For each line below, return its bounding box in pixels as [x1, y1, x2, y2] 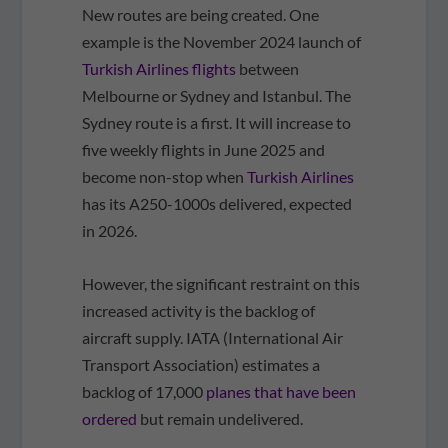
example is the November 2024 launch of [82, 32, 362, 52]
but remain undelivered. [137, 409, 304, 428]
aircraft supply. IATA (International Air [82, 328, 344, 347]
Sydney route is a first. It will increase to [82, 113, 352, 133]
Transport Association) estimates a [82, 355, 321, 374]
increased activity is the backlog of [82, 301, 316, 320]
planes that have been [206, 382, 357, 401]
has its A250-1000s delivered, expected [82, 194, 353, 214]
